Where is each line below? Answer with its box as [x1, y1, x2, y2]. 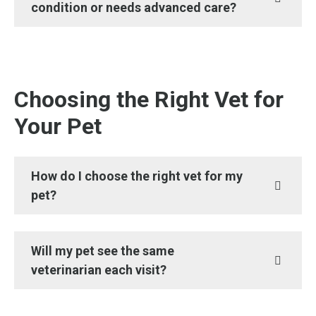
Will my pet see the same [31, 243, 174, 258]
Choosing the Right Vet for [14, 86, 284, 113]
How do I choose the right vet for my [31, 169, 243, 183]
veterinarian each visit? [31, 262, 166, 277]
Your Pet [14, 113, 102, 140]
